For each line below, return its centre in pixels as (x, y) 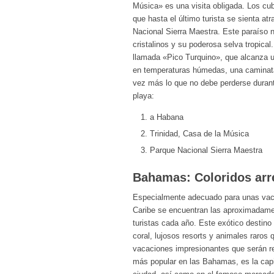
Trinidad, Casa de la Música (199, 134)
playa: (143, 96)
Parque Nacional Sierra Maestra (206, 150)
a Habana (167, 117)
